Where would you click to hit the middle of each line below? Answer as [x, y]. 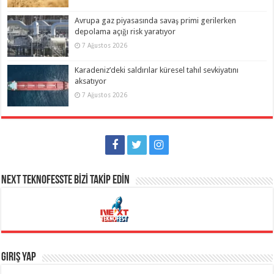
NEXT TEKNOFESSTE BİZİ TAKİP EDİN [66, 180]
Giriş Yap [19, 257]
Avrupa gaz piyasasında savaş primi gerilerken [156, 20]
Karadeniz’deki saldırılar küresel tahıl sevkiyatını [157, 70]
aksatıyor [91, 81]
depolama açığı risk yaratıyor [125, 31]
